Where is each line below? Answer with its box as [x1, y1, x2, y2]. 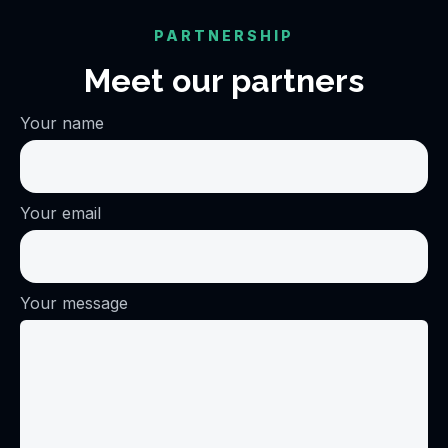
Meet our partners [84, 62, 364, 100]
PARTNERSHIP [154, 27, 294, 45]
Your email [20, 203, 101, 224]
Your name [20, 113, 104, 134]
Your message [20, 293, 128, 314]
